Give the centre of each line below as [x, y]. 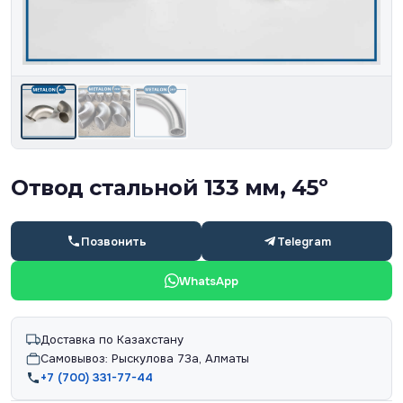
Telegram [304, 241]
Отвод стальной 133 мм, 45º [169, 188]
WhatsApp [209, 281]
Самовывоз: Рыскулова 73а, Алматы [145, 359]
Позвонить [113, 241]
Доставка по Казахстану [112, 340]
